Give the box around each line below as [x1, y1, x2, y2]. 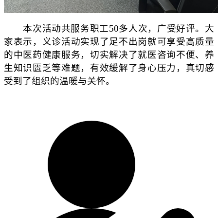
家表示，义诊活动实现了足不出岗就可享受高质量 [4, 36, 214, 47]
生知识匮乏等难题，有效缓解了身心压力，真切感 [4, 63, 214, 73]
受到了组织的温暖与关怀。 [4, 76, 115, 87]
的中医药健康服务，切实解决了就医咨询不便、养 [4, 50, 214, 60]
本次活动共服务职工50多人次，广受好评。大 [4, 23, 214, 34]
